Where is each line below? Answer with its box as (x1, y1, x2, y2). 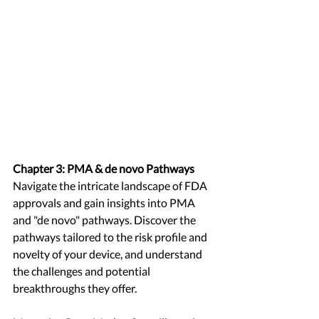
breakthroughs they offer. (13, 281, 137, 296)
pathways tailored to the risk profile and (13, 230, 209, 244)
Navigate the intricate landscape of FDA (13, 179, 209, 193)
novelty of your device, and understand (13, 247, 204, 261)
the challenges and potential (13, 264, 152, 278)
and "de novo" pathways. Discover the (13, 213, 198, 227)
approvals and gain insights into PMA (13, 196, 197, 210)
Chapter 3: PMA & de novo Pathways (13, 162, 194, 176)
